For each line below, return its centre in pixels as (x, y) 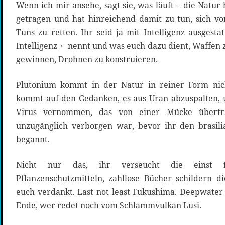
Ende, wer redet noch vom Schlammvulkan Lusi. (109, 206)
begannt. (33, 139)
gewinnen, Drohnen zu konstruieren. (87, 60)
